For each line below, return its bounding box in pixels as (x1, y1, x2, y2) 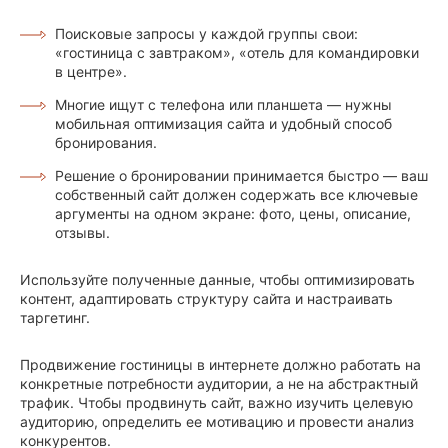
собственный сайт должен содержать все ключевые (55, 186, 418, 204)
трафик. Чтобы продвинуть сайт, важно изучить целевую (20, 394, 413, 412)
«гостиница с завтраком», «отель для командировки (55, 44, 419, 62)
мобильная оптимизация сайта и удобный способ (55, 115, 392, 133)
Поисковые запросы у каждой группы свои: (55, 25, 358, 43)
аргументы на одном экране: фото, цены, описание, (55, 205, 411, 223)
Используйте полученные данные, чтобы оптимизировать (20, 271, 415, 289)
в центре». (55, 63, 127, 81)
